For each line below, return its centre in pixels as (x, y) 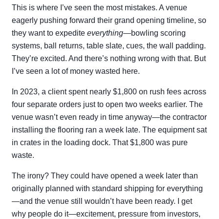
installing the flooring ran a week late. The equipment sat (109, 130)
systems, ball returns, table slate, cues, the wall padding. (109, 46)
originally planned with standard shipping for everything (107, 188)
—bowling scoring (154, 33)
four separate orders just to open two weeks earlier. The (107, 104)
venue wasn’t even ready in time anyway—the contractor (109, 117)
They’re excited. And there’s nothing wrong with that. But (109, 58)
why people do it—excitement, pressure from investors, (106, 214)
